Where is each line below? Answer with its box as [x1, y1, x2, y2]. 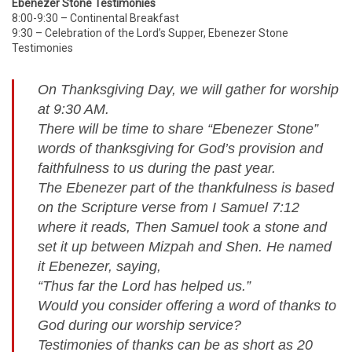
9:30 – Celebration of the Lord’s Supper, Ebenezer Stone [12, 27, 288, 39]
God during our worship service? [38, 317, 241, 333]
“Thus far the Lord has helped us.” [38, 278, 251, 294]
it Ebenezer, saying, [38, 258, 161, 274]
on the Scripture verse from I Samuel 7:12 [38, 200, 299, 215]
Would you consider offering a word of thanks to [38, 298, 336, 313]
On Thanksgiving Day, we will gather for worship [38, 82, 339, 97]
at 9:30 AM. [38, 101, 109, 117]
